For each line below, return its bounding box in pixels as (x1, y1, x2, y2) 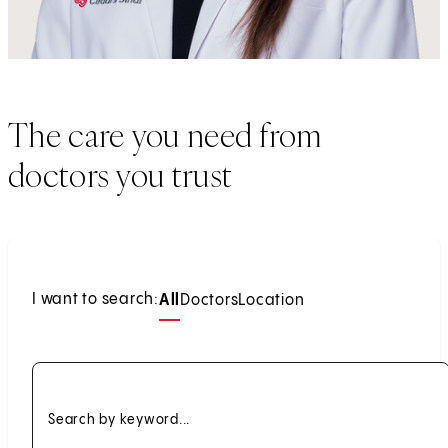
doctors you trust (8, 153, 233, 196)
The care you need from (8, 113, 323, 156)
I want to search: (32, 290, 159, 308)
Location (238, 291, 305, 309)
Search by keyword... (48, 412, 190, 427)
